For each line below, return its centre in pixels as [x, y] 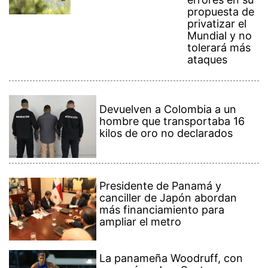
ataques [208, 60]
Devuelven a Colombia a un [168, 109]
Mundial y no [220, 36]
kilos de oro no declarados [166, 133]
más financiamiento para [162, 210]
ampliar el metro [141, 222]
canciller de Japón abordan [168, 198]
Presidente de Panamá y [161, 186]
